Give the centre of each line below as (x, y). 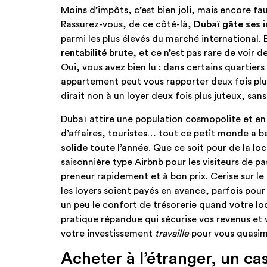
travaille (172, 233)
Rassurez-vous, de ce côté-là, (127, 25)
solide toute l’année (105, 148)
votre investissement (108, 233)
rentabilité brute (97, 53)
